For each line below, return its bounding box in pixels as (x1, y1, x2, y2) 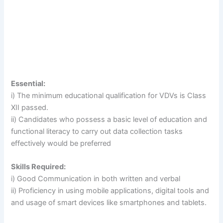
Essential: (11, 79, 46, 89)
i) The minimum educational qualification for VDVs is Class (11, 91, 207, 101)
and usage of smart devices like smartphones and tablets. (11, 198, 207, 208)
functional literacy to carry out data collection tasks (11, 127, 183, 136)
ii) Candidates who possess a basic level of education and (11, 115, 208, 124)
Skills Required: (11, 162, 66, 172)
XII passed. (11, 103, 49, 112)
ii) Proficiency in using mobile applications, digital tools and (11, 186, 210, 196)
